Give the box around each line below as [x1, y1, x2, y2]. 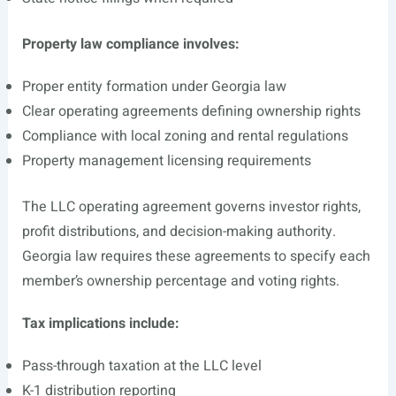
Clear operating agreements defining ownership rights [21, 101, 361, 122]
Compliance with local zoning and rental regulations [21, 126, 348, 147]
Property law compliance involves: [21, 34, 240, 55]
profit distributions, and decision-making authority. [21, 221, 336, 242]
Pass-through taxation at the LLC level [21, 355, 262, 377]
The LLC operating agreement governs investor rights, [21, 196, 361, 217]
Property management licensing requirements [21, 150, 311, 171]
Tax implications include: [21, 313, 179, 334]
